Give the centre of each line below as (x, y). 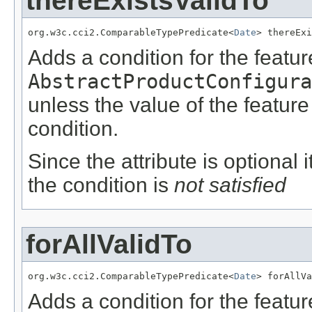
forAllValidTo (109, 244)
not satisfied (230, 185)
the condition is (101, 185)
